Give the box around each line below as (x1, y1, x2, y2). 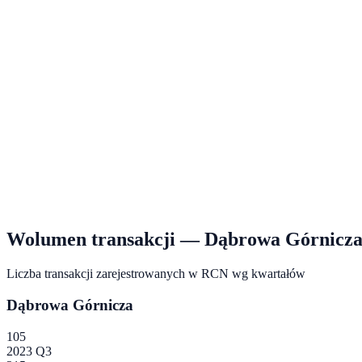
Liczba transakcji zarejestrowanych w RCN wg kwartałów (6, 267, 305, 281)
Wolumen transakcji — (6, 229, 204, 250)
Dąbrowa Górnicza (6, 296, 133, 314)
